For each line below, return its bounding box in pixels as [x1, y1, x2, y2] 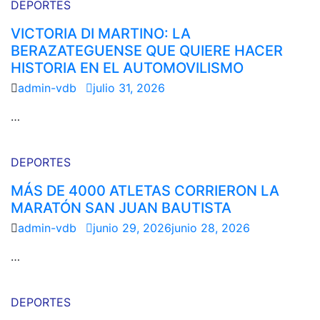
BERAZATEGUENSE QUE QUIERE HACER [11, 42, 283, 59]
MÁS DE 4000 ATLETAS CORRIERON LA [11, 182, 279, 199]
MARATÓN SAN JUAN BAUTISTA [11, 199, 231, 216]
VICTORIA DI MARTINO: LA [11, 25, 191, 42]
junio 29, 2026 [93, 221, 171, 235]
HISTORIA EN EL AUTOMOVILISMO [11, 59, 244, 76]
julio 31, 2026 [93, 81, 165, 95]
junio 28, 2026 [171, 221, 250, 235]
